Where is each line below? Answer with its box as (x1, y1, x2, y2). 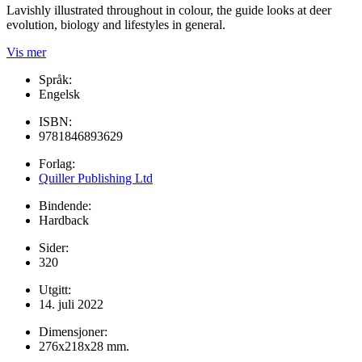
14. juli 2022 (39, 297, 103, 311)
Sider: (39, 240, 69, 255)
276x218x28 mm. (39, 339, 129, 353)
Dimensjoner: (39, 324, 107, 339)
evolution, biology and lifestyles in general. (6, 17, 225, 32)
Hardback (39, 213, 89, 227)
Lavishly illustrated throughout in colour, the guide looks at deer (6, 2, 331, 17)
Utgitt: (39, 282, 71, 297)
